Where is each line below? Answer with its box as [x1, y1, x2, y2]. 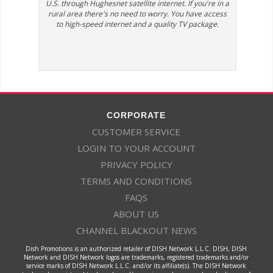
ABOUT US [113, 208, 160, 221]
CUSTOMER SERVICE [92, 126, 181, 138]
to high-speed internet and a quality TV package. [55, 19, 219, 30]
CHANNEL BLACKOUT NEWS [76, 224, 197, 237]
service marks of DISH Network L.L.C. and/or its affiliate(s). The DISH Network [26, 261, 247, 270]
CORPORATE [107, 107, 166, 121]
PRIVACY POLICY [100, 158, 172, 171]
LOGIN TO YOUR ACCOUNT [77, 142, 196, 155]
